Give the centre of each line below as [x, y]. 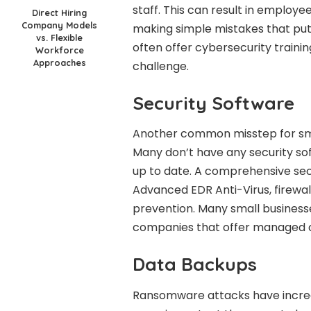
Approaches [59, 63]
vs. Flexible [60, 38]
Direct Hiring [60, 13]
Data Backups [194, 264]
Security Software [213, 103]
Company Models [60, 25]
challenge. [160, 66]
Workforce [59, 50]
